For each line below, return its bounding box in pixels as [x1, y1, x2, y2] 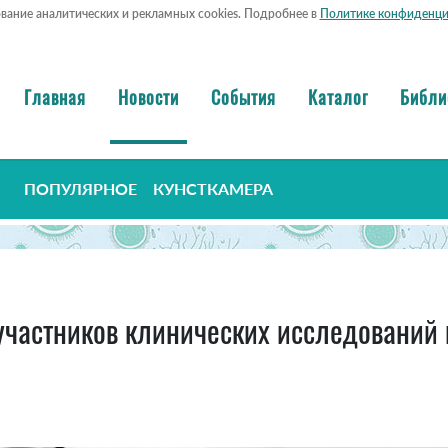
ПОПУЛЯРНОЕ [24, 179, 137, 199]
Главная [24, 83, 86, 110]
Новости [118, 83, 179, 110]
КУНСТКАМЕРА [153, 179, 273, 199]
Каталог [308, 83, 368, 110]
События [211, 83, 276, 110]
